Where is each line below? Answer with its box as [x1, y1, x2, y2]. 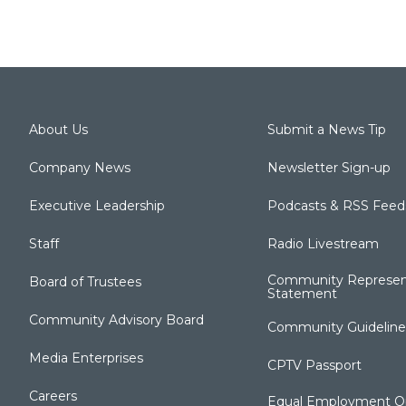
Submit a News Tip [266, 121, 386, 138]
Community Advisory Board [29, 311, 204, 328]
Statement [266, 285, 337, 302]
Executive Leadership [29, 197, 165, 214]
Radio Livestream [266, 235, 379, 252]
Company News [29, 159, 130, 176]
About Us [29, 121, 88, 138]
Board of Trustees [29, 273, 141, 290]
